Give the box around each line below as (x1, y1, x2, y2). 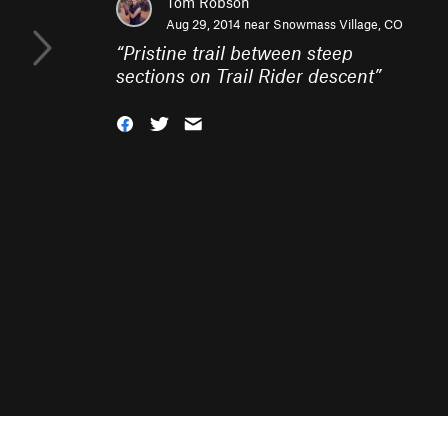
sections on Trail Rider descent (116, 64, 374, 87)
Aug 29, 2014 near (166, 16, 273, 32)
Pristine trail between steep (123, 41, 353, 64)
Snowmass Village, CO (273, 16, 403, 32)
